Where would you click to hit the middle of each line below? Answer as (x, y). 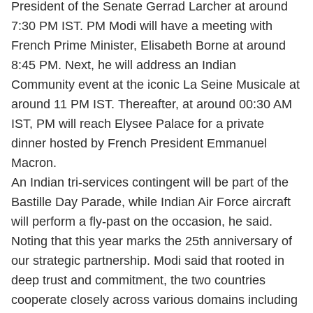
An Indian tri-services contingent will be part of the (150, 182)
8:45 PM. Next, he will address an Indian (124, 65)
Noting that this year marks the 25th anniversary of (152, 241)
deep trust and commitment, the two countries (138, 280)
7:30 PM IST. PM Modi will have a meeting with (142, 26)
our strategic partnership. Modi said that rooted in (148, 261)
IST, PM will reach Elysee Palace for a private (138, 124)
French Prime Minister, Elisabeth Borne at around (148, 45)
